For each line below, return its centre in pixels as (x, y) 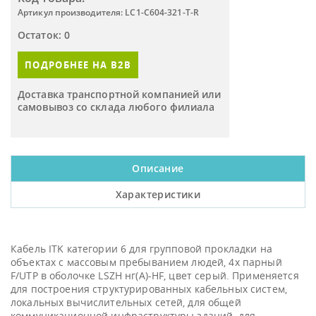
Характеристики (158, 194)
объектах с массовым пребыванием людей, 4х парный (146, 262)
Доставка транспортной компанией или (120, 94)
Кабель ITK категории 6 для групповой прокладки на (141, 249)
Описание (158, 168)
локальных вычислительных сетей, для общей (126, 302)
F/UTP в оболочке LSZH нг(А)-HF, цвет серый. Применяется (155, 275)
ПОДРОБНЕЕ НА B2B (78, 65)
